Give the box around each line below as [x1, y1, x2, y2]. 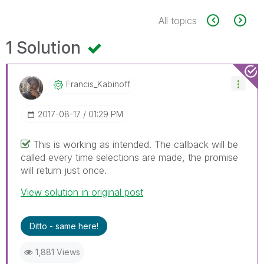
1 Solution [6, 37, 85, 58]
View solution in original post [21, 186, 143, 198]
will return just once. [21, 164, 107, 176]
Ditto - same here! [29, 220, 98, 231]
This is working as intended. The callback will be [33, 138, 238, 150]
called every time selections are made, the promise [21, 151, 238, 163]
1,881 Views [35, 246, 80, 257]
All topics [159, 14, 197, 27]
